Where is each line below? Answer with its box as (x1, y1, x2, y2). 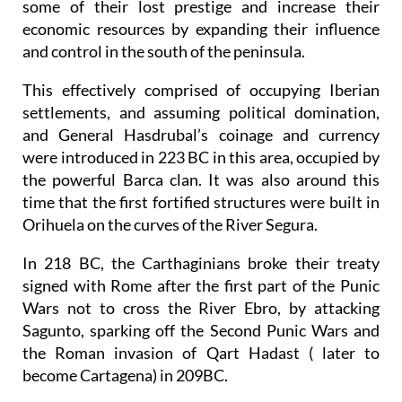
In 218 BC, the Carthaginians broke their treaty (22, 253, 380, 274)
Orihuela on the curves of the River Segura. (22, 214, 318, 235)
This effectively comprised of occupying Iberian (22, 80, 380, 100)
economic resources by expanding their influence (22, 19, 380, 39)
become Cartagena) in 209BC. (22, 365, 228, 386)
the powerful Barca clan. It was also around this (22, 170, 380, 190)
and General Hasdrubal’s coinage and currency (22, 125, 380, 145)
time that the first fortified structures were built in (22, 192, 380, 213)
